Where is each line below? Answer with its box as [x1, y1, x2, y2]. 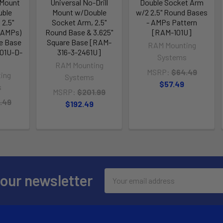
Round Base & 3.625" [45, 27, 113, 37]
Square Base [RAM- [47, 37, 112, 47]
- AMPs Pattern [146, 17, 198, 27]
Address [104, 181, 132, 191]
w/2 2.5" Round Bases [136, 7, 208, 17]
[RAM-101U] [152, 27, 192, 37]
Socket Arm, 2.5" [52, 17, 107, 27]
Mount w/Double [52, 7, 107, 17]
